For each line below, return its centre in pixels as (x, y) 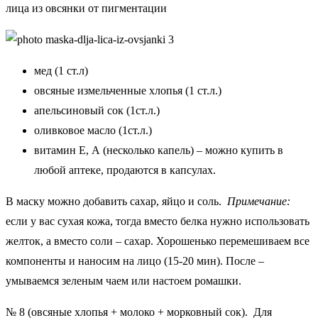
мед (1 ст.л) (61, 71)
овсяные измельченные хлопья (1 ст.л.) (128, 91)
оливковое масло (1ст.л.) (93, 131)
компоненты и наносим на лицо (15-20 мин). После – (135, 261)
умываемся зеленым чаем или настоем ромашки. (124, 281)
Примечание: (259, 202)
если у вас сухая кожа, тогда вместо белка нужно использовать (158, 221)
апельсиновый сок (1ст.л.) (97, 111)
